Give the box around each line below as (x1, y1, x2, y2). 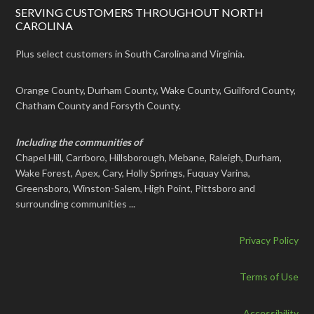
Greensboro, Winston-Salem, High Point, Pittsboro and (15, 182, 256, 194)
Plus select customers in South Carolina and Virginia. (15, 47, 245, 60)
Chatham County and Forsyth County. (15, 99, 182, 111)
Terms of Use (239, 270, 299, 282)
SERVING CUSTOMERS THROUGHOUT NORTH (15, 5, 264, 19)
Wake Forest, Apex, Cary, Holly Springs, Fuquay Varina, (15, 166, 251, 179)
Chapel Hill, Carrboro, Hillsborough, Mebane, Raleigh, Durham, (15, 151, 282, 163)
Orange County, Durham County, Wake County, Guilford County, (15, 83, 296, 96)
